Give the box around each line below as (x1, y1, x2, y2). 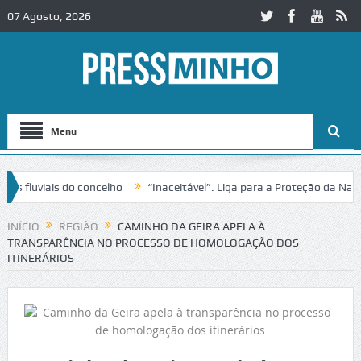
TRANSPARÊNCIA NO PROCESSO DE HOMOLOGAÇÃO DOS (6, 236, 299, 250)
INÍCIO (6, 220, 39, 233)
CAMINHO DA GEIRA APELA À (117, 220, 265, 233)
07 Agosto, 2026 (6, 10, 91, 23)
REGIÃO (58, 220, 98, 233)
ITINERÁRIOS (6, 251, 74, 265)
